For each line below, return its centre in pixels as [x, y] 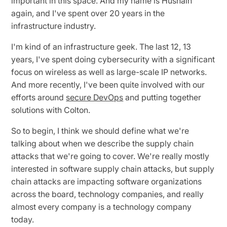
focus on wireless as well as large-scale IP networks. [109, 72]
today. [24, 219]
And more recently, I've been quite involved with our [108, 84]
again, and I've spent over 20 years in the [88, 13]
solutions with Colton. [52, 110]
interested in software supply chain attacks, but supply [113, 168]
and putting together [162, 97]
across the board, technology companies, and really [108, 194]
